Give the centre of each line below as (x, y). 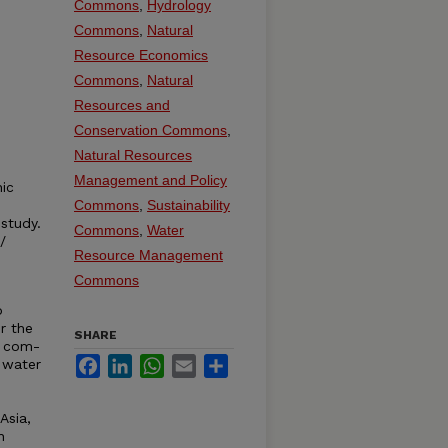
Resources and (122, 105)
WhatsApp (196, 362)
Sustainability (188, 205)
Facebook (131, 362)
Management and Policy (150, 180)
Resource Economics (141, 55)
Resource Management (148, 255)
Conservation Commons (150, 130)
